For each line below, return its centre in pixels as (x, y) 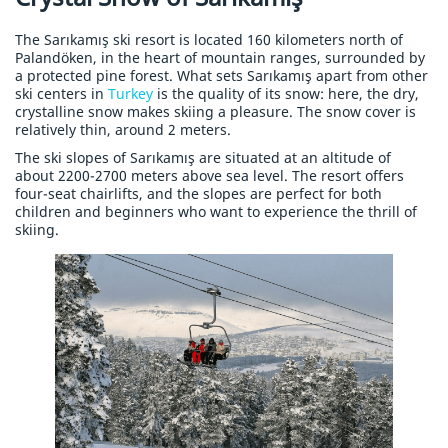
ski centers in (61, 94)
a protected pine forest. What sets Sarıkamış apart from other (221, 76)
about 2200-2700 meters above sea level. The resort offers (209, 176)
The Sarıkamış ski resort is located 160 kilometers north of (209, 40)
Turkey (130, 94)
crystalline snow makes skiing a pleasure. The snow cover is (215, 112)
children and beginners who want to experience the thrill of (216, 212)
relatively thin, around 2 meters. (123, 130)
